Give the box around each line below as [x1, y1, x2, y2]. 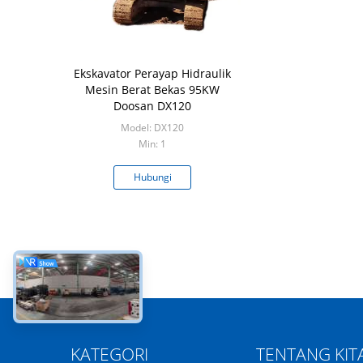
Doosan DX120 [113, 98, 191, 113]
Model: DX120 [121, 121, 184, 135]
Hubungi [133, 170, 172, 184]
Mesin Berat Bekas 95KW [85, 82, 220, 97]
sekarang [131, 193, 173, 207]
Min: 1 [139, 137, 166, 151]
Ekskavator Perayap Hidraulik [74, 66, 231, 81]
